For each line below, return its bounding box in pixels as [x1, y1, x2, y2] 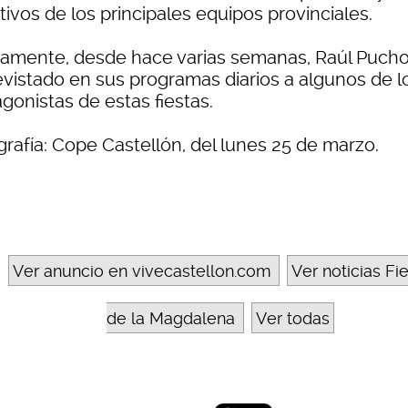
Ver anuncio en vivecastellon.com [13, 261, 270, 281]
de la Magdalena [107, 309, 235, 329]
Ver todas [256, 309, 330, 329]
